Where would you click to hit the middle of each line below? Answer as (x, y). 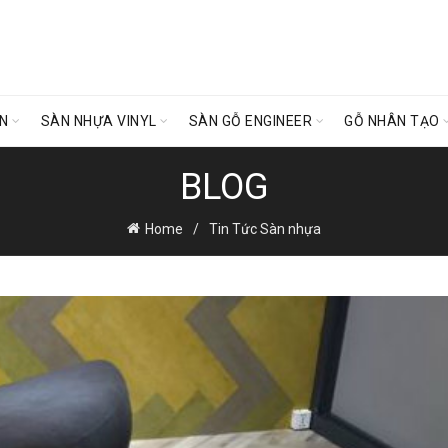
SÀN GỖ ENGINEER (250, 121)
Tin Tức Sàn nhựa (265, 229)
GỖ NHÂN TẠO (392, 121)
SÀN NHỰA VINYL (98, 121)
